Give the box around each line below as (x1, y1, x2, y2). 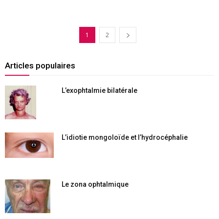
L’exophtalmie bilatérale (62, 86, 137, 94)
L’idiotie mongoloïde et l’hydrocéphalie (62, 133, 188, 141)
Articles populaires (5, 60, 75, 70)
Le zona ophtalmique (62, 180, 129, 188)
